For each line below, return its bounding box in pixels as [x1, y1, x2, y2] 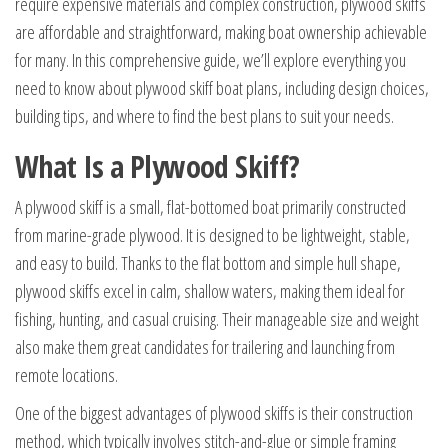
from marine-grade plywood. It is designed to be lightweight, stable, [15, 223, 410, 247]
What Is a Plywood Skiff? [15, 146, 300, 187]
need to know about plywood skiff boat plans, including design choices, [15, 76, 429, 100]
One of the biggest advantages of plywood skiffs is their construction [15, 401, 413, 425]
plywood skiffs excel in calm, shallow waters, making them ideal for [15, 279, 405, 303]
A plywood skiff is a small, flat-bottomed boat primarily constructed [15, 195, 406, 219]
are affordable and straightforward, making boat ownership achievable [15, 20, 427, 44]
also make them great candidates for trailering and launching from [15, 335, 395, 359]
